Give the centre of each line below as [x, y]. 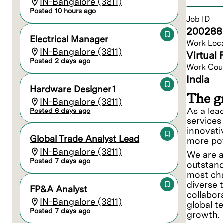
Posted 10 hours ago [63, 11]
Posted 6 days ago [60, 111]
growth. [203, 215]
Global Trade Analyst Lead [85, 139]
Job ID [198, 19]
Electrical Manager [69, 39]
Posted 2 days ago [60, 60]
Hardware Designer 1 [73, 89]
